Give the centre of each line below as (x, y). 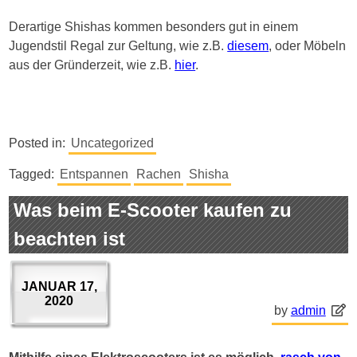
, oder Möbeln (308, 45)
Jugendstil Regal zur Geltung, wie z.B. (118, 45)
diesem (248, 45)
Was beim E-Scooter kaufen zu (153, 210)
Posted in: (39, 143)
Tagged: (33, 174)
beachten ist (70, 238)
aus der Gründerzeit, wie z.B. (92, 65)
